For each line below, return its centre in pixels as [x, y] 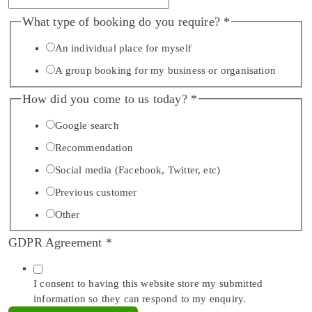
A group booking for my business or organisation [165, 71]
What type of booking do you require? [123, 22]
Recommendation [94, 147]
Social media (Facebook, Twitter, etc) [138, 170]
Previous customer [96, 192]
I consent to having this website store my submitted [148, 284]
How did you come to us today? [106, 99]
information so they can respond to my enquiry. [140, 299]
